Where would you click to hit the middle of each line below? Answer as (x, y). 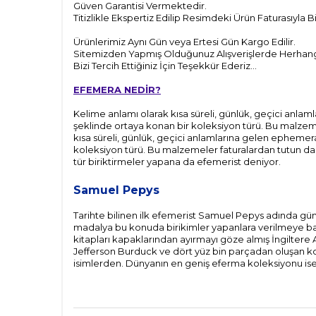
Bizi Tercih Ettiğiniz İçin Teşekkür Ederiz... (165, 65)
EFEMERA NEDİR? (117, 89)
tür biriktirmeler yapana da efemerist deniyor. (177, 161)
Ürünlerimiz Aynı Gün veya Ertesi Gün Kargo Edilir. (184, 41)
